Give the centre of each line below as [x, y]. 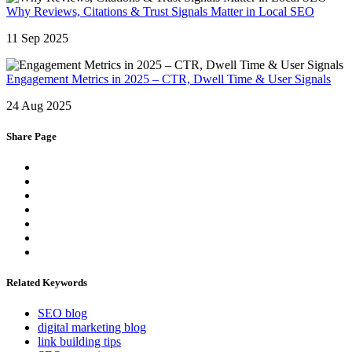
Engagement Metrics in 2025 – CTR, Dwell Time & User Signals [169, 79]
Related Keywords [47, 283]
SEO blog [62, 313]
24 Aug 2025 [39, 105]
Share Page [31, 136]
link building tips [79, 342]
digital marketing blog [92, 328]
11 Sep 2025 [37, 38]
